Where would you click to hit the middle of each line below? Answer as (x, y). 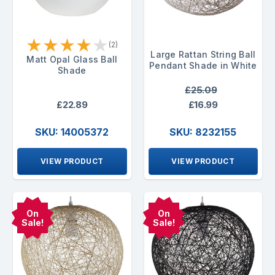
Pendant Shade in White (203, 65)
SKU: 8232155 (203, 132)
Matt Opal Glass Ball (72, 59)
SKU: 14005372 (72, 132)
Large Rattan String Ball (203, 54)
